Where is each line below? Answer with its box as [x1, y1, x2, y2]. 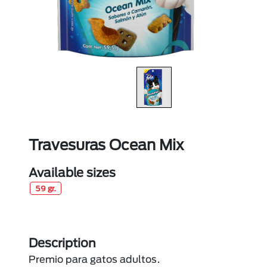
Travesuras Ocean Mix [29, 136, 184, 153]
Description [29, 235, 96, 250]
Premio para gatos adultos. [29, 253, 160, 265]
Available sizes [29, 165, 116, 179]
